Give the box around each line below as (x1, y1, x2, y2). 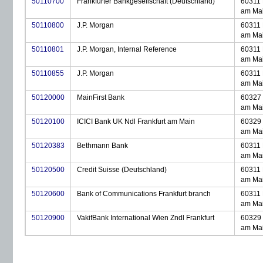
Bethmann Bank (77, 141, 128, 150)
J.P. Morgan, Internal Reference (77, 45, 177, 53)
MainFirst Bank (77, 93, 124, 102)
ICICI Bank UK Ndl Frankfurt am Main (77, 117, 195, 126)
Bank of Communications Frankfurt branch (77, 190, 211, 198)
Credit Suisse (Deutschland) (77, 166, 167, 174)
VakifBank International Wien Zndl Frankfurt (77, 214, 214, 222)
